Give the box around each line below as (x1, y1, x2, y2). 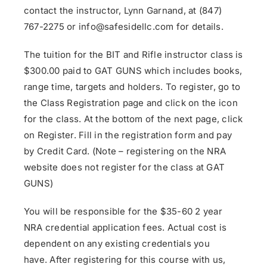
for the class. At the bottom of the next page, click (24, 113, 243, 125)
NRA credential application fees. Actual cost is (24, 222, 227, 234)
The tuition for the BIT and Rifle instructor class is (24, 49, 243, 61)
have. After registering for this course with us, (24, 254, 226, 266)
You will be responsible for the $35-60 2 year (24, 206, 222, 218)
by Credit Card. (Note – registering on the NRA (24, 145, 226, 157)
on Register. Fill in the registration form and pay (24, 129, 232, 141)
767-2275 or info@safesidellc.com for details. (24, 21, 223, 33)
